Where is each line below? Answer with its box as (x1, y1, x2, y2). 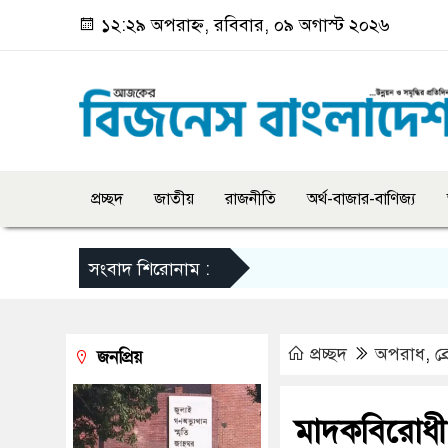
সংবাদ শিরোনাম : (89, 258, 210, 280)
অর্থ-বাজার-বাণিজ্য (307, 189, 416, 209)
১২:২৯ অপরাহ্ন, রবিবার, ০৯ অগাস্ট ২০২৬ (96, 14, 390, 36)
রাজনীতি (225, 189, 276, 209)
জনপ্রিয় (92, 347, 143, 368)
